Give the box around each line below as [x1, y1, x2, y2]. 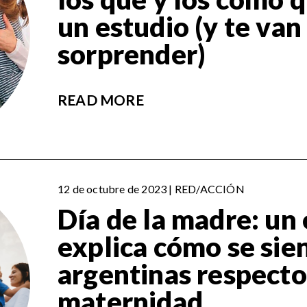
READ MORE [58, 91, 144, 109]
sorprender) [58, 38, 206, 71]
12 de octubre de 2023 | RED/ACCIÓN [58, 182, 245, 196]
